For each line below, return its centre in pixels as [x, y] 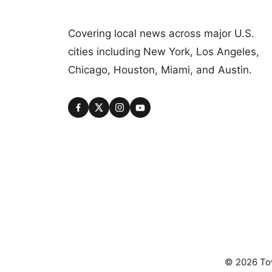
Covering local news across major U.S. [161, 33]
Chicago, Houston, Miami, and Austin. [160, 70]
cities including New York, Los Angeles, [164, 51]
